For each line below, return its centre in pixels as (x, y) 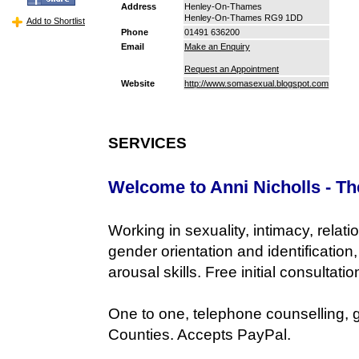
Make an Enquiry (217, 46)
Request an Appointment (232, 69)
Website (138, 83)
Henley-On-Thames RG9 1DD (244, 17)
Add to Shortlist (56, 20)
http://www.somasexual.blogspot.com (256, 83)
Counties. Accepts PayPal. (200, 334)
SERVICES (147, 143)
